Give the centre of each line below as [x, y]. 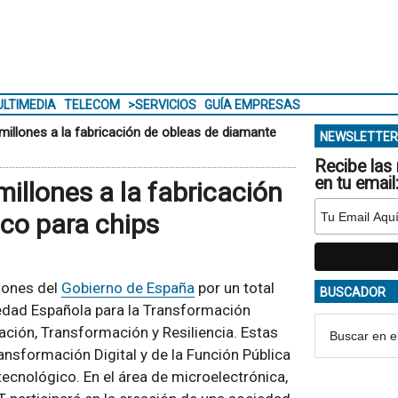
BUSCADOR [352, 292]
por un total [234, 288]
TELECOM [92, 105]
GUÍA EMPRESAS [252, 105]
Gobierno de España [127, 288]
